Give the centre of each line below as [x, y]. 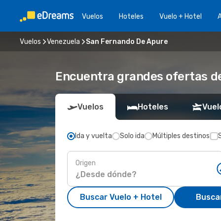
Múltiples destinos [181, 136]
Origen [86, 163]
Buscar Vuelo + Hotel [121, 197]
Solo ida [132, 136]
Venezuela [63, 41]
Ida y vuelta [93, 136]
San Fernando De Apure [127, 41]
